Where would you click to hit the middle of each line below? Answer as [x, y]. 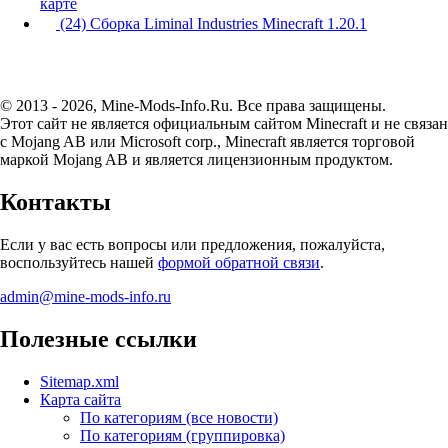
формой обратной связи [239, 262]
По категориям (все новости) [179, 417]
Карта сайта [80, 399]
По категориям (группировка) [182, 435]
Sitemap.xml [79, 381]
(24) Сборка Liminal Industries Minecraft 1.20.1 [211, 24]
